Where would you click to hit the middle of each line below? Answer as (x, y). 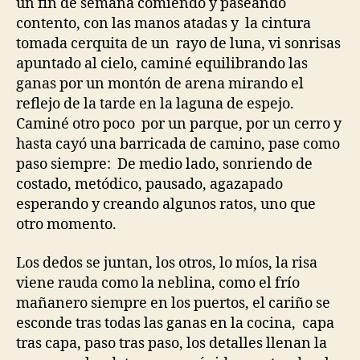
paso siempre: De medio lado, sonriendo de (164, 164)
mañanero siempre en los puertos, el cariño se (173, 303)
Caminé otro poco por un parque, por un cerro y (179, 124)
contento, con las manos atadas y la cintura (164, 24)
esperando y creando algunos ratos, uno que (166, 205)
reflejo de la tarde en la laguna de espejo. (155, 104)
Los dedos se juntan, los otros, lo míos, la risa (167, 263)
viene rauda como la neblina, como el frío (158, 283)
